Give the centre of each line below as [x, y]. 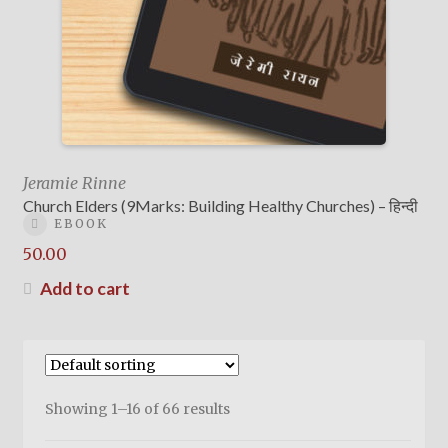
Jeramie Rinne [74, 183]
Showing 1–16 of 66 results [138, 409]
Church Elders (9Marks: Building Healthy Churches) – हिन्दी [220, 206]
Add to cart [84, 289]
